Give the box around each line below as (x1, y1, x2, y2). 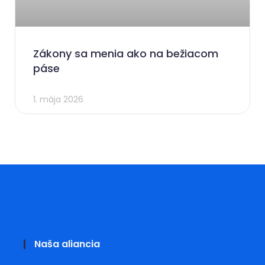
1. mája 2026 (33, 93, 83, 105)
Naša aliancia (34, 237, 100, 251)
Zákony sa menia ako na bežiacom (33, 46, 218, 61)
